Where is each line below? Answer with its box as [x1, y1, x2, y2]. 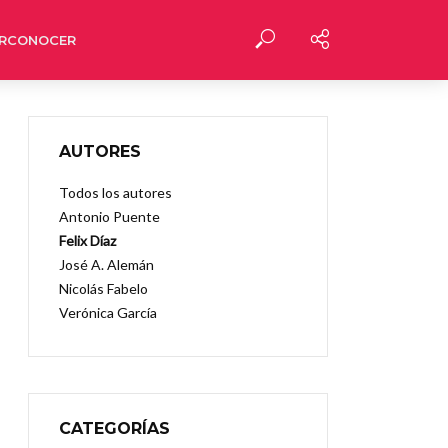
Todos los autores [59, 184, 172, 201]
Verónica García [59, 304, 157, 321]
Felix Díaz [59, 232, 116, 249]
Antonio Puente [59, 208, 160, 225]
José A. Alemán [59, 256, 154, 273]
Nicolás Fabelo [59, 280, 148, 297]
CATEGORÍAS [59, 419, 170, 438]
